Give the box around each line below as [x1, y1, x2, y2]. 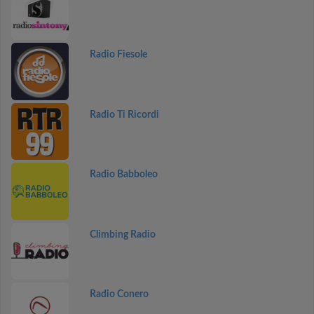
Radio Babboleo [89, 170, 158, 179]
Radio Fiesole [89, 50, 147, 60]
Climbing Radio [89, 229, 156, 240]
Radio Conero [89, 289, 149, 299]
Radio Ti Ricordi [89, 109, 159, 120]
